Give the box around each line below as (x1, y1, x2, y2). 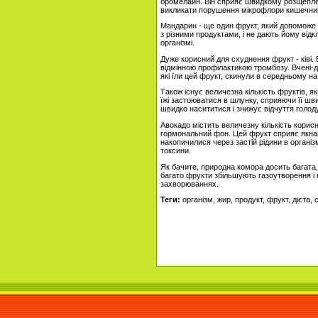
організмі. (160, 38, 194, 48)
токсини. (160, 146, 191, 155)
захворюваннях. (160, 179, 219, 188)
